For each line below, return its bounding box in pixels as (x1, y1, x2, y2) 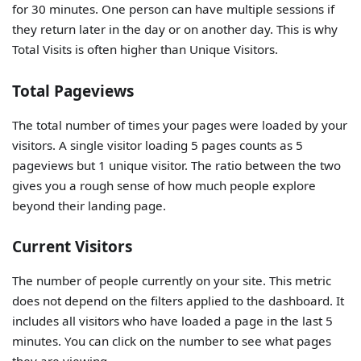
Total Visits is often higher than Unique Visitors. (12, 41, 279, 58)
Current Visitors (12, 236, 133, 258)
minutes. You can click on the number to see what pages (12, 333, 332, 350)
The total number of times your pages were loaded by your (12, 116, 348, 133)
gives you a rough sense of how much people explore (12, 176, 317, 193)
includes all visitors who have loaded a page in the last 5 (12, 313, 334, 330)
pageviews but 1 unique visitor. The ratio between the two (12, 156, 342, 173)
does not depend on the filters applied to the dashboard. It (12, 293, 345, 309)
